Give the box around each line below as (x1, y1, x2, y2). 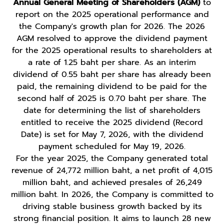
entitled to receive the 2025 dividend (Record (21, 116, 203, 128)
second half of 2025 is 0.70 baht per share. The (17, 92, 206, 104)
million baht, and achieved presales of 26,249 (22, 176, 202, 188)
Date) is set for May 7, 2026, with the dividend (20, 128, 203, 140)
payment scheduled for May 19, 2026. (38, 140, 185, 152)
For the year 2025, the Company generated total (16, 152, 208, 164)
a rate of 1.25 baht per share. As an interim (28, 56, 196, 68)
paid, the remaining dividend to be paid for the (17, 80, 207, 92)
